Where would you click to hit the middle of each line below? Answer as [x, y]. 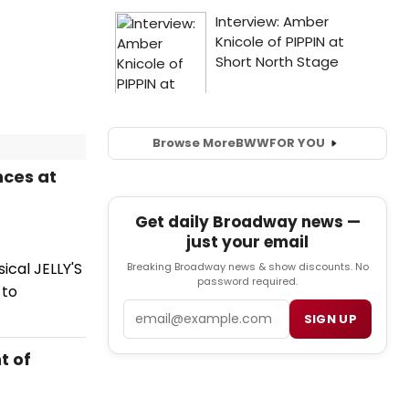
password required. [247, 281]
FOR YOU [297, 143]
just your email [247, 241]
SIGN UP [330, 319]
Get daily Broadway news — [247, 221]
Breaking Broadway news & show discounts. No [247, 266]
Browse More [194, 143]
